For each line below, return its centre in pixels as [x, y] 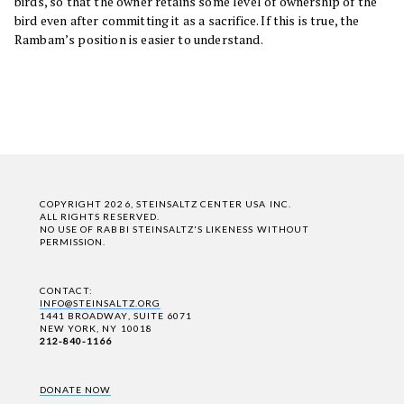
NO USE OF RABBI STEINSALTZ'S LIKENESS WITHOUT [174, 230]
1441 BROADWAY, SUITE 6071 [116, 316]
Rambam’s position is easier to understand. [139, 40]
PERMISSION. [73, 242]
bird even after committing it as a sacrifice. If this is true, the [187, 21]
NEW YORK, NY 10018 [96, 329]
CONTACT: [67, 291]
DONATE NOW [76, 389]
